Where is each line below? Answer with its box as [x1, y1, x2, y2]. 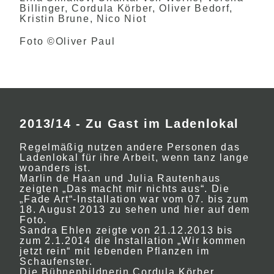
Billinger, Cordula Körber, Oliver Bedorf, [20, 3, 234, 13]
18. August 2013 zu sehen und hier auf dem [20, 204, 251, 215]
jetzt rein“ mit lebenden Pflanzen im [20, 246, 210, 256]
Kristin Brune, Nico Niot [20, 13, 147, 24]
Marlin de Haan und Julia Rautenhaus [20, 173, 221, 183]
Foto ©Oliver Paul [20, 36, 116, 46]
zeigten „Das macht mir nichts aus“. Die [20, 183, 230, 194]
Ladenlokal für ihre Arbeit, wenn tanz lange [20, 152, 250, 163]
